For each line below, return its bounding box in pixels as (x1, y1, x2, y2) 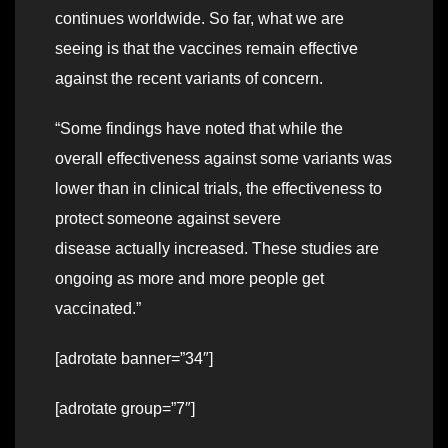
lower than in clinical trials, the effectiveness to (55, 180, 382, 198)
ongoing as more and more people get (55, 270, 324, 288)
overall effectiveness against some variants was (55, 150, 392, 168)
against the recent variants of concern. (55, 70, 323, 88)
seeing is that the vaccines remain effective (55, 40, 358, 58)
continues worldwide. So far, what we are (55, 10, 344, 28)
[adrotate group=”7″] (55, 400, 195, 418)
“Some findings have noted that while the (55, 120, 343, 138)
